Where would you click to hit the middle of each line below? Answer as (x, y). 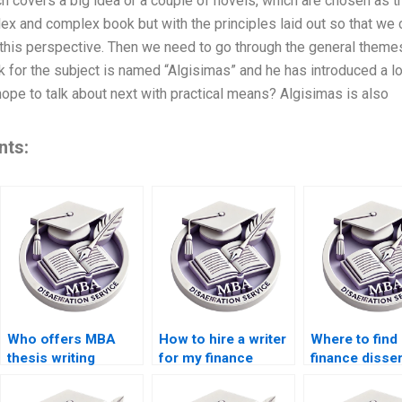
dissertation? (201, 377)
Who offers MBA (61, 340)
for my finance (205, 358)
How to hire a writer (222, 340)
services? (39, 377)
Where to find (354, 340)
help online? (350, 377)
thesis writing (51, 358)
